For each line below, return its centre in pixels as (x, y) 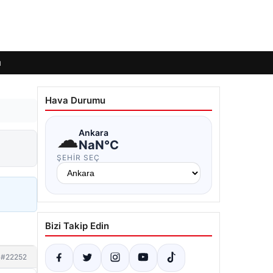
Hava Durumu (75, 100)
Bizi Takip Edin (77, 226)
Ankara (94, 132)
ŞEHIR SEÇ (78, 158)
